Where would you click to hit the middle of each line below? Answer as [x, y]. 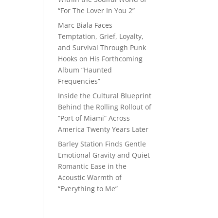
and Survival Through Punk [102, 47]
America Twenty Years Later [103, 129]
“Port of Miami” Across [94, 118]
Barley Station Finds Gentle [102, 144]
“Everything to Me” [88, 189]
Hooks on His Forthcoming [100, 59]
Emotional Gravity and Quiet [104, 155]
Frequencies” [79, 81]
